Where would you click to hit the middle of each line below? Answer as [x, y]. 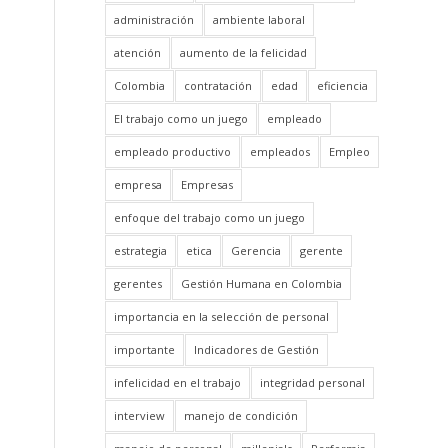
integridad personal [313, 382]
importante [145, 349]
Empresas [207, 184]
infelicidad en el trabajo [178, 382]
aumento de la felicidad [244, 52]
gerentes [138, 283]
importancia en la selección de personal [222, 316]
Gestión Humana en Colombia [262, 283]
